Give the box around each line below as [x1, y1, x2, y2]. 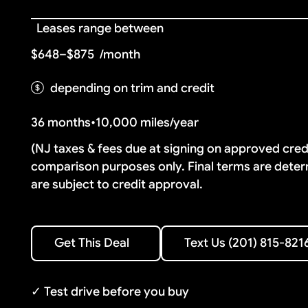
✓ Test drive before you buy [31, 284, 190, 300]
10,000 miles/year [96, 114, 199, 130]
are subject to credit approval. [31, 176, 203, 192]
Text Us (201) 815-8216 [161, 226, 288, 242]
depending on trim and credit [50, 80, 215, 96]
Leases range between [36, 20, 164, 36]
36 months [31, 114, 91, 130]
